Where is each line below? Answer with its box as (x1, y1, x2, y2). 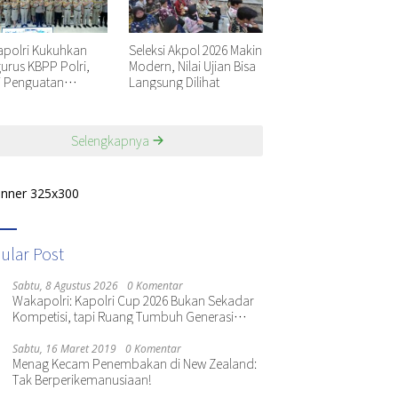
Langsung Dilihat (128, 72, 219, 91)
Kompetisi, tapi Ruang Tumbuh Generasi (12, 306, 235, 325)
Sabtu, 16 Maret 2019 (12, 340, 117, 356)
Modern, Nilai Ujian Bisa (128, 56, 256, 75)
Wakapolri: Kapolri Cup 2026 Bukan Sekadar (12, 291, 255, 309)
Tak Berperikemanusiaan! (12, 370, 152, 388)
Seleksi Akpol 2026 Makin (128, 40, 262, 59)
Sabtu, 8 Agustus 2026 (12, 277, 119, 293)
